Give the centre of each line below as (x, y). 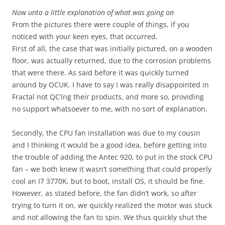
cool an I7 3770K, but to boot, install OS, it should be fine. (108, 181)
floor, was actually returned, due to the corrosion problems (111, 60)
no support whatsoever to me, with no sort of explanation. (110, 108)
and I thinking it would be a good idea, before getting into (109, 145)
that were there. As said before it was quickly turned (100, 72)
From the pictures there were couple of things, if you (101, 24)
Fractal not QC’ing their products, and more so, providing (108, 96)
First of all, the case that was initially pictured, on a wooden (112, 48)
